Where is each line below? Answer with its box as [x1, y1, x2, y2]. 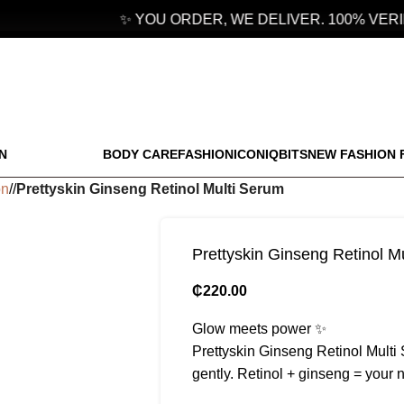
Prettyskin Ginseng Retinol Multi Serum [16, 181, 284, 197]
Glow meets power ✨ [191, 321, 326, 336]
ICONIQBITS [234, 146, 308, 161]
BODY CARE [103, 146, 178, 161]
